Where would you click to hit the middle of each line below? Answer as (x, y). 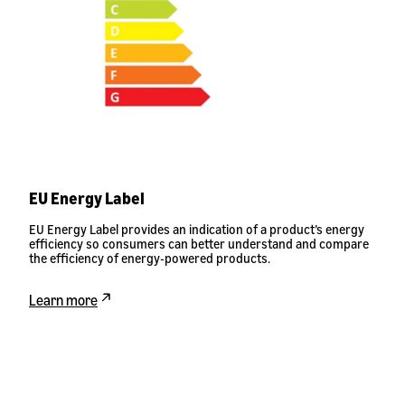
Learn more (63, 301)
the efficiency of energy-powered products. (150, 259)
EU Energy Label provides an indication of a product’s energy (197, 230)
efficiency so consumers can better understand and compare (199, 244)
